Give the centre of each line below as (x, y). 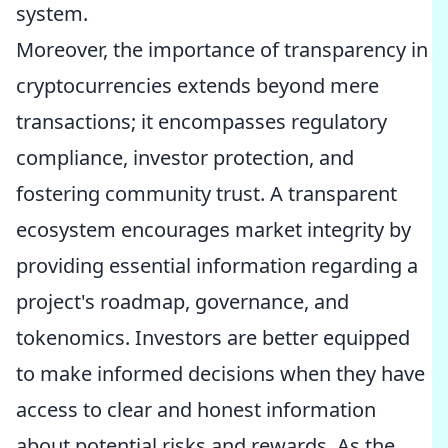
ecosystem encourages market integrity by (213, 229)
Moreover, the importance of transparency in (222, 49)
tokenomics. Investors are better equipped (213, 337)
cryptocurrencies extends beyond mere (197, 85)
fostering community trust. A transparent (206, 193)
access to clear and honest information (196, 409)
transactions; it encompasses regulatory (201, 121)
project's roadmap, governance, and (182, 301)
